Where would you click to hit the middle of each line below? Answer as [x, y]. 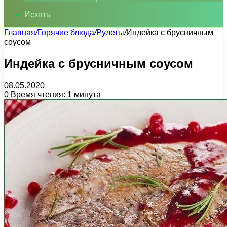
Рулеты [110, 33]
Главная [20, 33]
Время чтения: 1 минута [55, 94]
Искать [37, 14]
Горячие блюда [66, 33]
